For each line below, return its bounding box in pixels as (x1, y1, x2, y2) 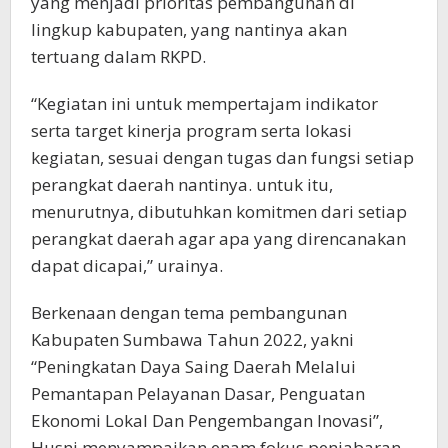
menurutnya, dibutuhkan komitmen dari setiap (31, 199, 407, 223)
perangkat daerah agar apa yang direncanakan (31, 226, 406, 250)
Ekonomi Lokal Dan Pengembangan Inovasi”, (31, 408, 383, 432)
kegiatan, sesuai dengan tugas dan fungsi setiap (31, 145, 414, 169)
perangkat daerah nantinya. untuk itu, (31, 172, 333, 196)
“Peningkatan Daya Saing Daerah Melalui (31, 354, 356, 378)
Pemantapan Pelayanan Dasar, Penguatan (31, 381, 365, 405)
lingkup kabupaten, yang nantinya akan (31, 17, 347, 41)
